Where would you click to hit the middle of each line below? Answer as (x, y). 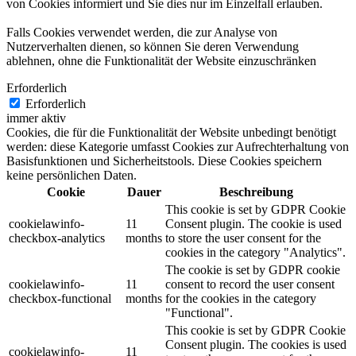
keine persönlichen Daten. (72, 176)
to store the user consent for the (243, 238)
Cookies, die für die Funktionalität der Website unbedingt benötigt (171, 133)
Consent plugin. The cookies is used (256, 345)
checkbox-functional (60, 299)
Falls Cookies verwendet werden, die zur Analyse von (142, 33)
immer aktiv (36, 118)
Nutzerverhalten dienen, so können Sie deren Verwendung (153, 47)
